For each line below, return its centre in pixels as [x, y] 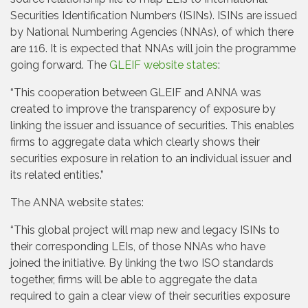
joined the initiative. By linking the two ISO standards [142, 263]
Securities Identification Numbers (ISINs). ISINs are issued [154, 15]
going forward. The [60, 65]
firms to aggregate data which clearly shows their [135, 142]
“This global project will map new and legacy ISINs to [145, 230]
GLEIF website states [164, 65]
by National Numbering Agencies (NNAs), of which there [152, 32]
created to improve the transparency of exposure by [143, 109]
